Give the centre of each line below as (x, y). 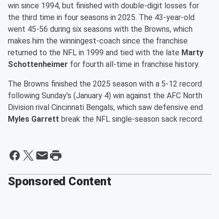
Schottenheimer (38, 65)
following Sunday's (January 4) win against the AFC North (105, 96)
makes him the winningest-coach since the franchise (98, 41)
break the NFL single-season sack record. (131, 119)
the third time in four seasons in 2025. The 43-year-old (101, 18)
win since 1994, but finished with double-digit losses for (103, 6)
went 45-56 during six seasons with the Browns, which (100, 29)
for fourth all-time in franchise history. (134, 65)
